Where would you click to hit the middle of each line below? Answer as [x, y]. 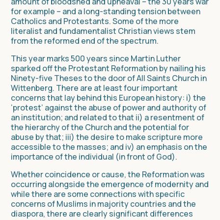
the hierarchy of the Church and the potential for [100, 127]
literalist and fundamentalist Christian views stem [103, 31]
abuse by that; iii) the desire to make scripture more [107, 137]
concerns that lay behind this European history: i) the [108, 97]
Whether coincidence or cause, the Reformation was [108, 174]
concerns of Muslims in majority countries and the [103, 204]
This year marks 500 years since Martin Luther [96, 58]
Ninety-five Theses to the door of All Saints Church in [109, 78]
